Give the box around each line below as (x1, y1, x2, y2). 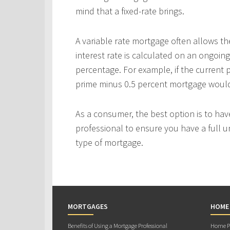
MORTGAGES (68, 202, 108, 212)
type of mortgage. (75, 137, 143, 149)
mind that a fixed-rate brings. (75, 5, 184, 17)
